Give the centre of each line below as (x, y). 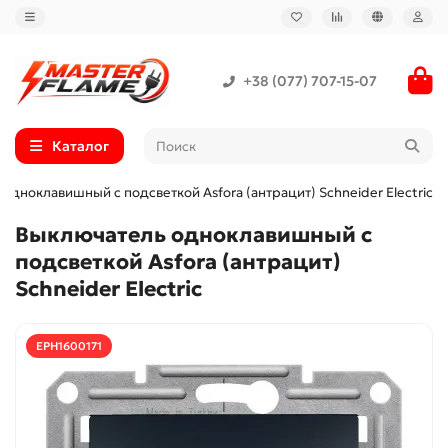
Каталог (80, 146)
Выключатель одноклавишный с (193, 235)
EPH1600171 (69, 346)
